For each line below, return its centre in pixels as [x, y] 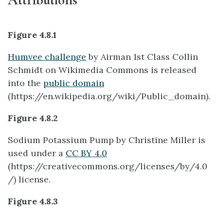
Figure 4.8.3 [33, 201]
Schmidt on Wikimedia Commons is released [102, 70]
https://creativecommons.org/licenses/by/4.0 [109, 166]
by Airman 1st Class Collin [142, 56]
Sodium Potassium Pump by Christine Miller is [107, 140]
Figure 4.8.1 [32, 35]
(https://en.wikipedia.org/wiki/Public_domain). [109, 96]
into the [26, 83]
